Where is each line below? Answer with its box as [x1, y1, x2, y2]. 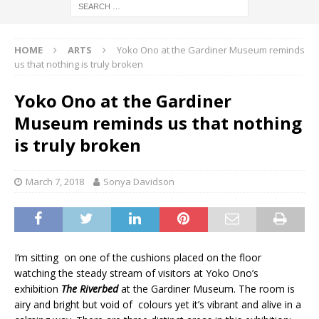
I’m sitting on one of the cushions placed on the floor [14, 251, 261, 265]
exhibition [14, 282, 61, 296]
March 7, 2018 [26, 175, 84, 189]
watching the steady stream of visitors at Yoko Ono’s [14, 266, 258, 281]
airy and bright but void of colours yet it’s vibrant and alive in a [14, 298, 301, 312]
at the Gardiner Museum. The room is [118, 282, 295, 296]
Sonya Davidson [103, 175, 174, 189]
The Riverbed [61, 282, 118, 296]
